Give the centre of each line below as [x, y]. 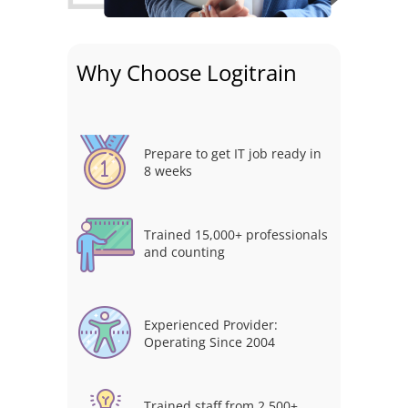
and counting [184, 252]
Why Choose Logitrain [187, 73]
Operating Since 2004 [209, 342]
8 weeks [168, 171]
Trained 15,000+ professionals [236, 235]
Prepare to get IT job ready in [233, 154]
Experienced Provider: [211, 325]
